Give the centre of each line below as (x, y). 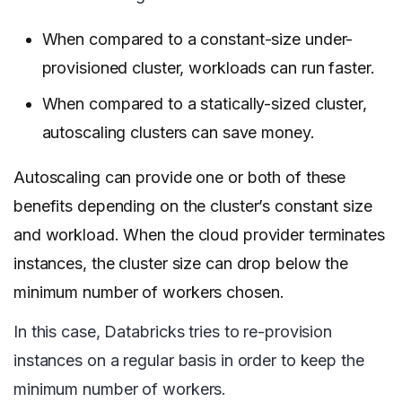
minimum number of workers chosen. (149, 293)
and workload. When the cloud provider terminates (199, 235)
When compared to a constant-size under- (197, 39)
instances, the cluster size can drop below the (181, 264)
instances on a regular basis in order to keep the (189, 361)
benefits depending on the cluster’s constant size (193, 206)
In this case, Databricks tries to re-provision (173, 332)
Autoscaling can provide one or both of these (180, 178)
